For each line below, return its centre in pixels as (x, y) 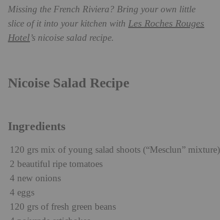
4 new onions (35, 178)
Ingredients (37, 126)
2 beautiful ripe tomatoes (56, 164)
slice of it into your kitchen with (68, 24)
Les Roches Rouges (166, 23)
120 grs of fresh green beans (63, 207)
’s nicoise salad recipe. (72, 38)
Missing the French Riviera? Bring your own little (102, 9)
